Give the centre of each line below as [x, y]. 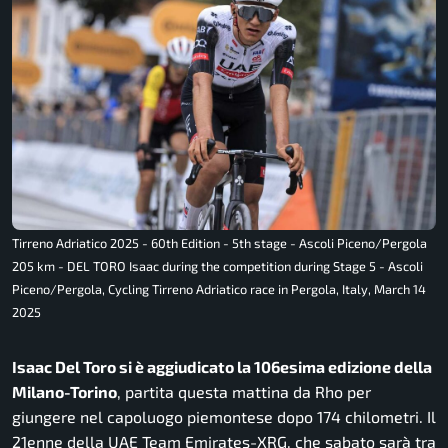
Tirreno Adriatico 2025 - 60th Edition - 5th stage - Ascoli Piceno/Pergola [219, 242]
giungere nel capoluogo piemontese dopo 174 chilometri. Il [224, 416]
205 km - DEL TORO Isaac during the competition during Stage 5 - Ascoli [217, 265]
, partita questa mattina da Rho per [244, 391]
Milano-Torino [64, 391]
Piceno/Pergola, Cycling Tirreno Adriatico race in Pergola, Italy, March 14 [219, 288]
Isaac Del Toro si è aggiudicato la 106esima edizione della [222, 366]
